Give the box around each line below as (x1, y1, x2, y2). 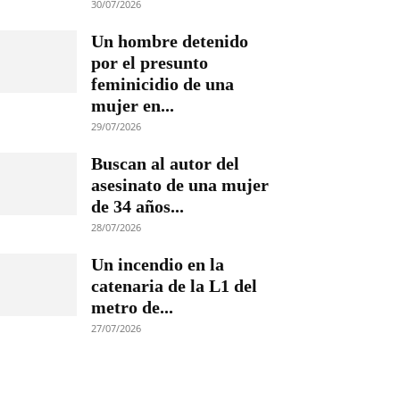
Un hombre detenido (91, 31, 248, 51)
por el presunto (91, 53, 208, 72)
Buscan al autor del (91, 154, 239, 173)
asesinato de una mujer (91, 175, 269, 195)
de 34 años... (91, 196, 184, 216)
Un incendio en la (91, 254, 224, 274)
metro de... (91, 297, 173, 317)
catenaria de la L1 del (91, 276, 257, 296)
